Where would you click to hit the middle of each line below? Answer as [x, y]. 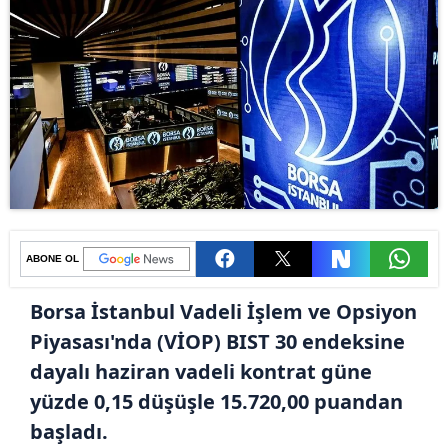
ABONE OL [52, 258]
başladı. [69, 431]
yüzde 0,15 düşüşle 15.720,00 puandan [216, 401]
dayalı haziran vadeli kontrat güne [201, 371]
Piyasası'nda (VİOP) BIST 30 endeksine [217, 341]
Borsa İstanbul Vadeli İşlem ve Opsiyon [223, 311]
